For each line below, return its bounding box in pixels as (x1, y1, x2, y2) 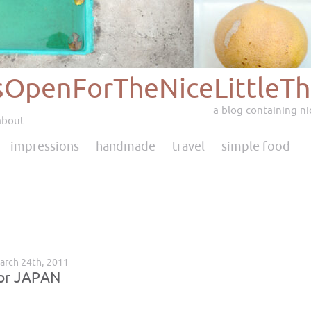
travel (172, 140, 205, 153)
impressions (10, 140, 79, 153)
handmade (96, 140, 155, 153)
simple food (221, 140, 290, 153)
